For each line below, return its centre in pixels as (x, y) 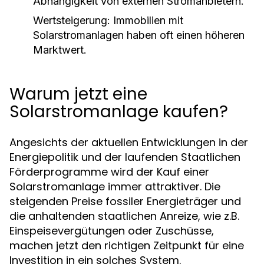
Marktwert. (60, 50)
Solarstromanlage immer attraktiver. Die (115, 187)
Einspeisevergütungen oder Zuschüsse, (112, 231)
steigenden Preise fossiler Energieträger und (125, 201)
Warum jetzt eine (78, 94)
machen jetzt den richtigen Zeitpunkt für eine (127, 245)
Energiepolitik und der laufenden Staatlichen (125, 157)
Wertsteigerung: (72, 20)
